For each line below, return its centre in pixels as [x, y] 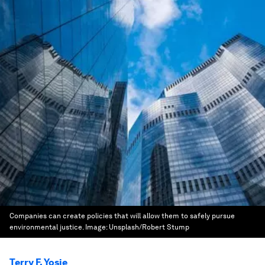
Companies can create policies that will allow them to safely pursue [122, 216]
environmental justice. [46, 227]
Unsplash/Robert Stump [149, 227]
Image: [97, 227]
